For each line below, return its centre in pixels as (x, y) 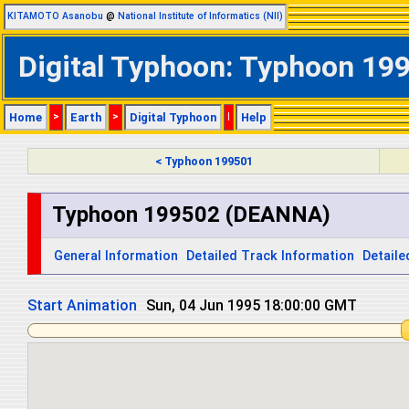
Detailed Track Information (271, 256)
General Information (116, 256)
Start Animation (82, 306)
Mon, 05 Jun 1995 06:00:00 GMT (254, 306)
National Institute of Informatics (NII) (200, 16)
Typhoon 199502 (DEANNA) (191, 215)
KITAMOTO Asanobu (55, 16)
